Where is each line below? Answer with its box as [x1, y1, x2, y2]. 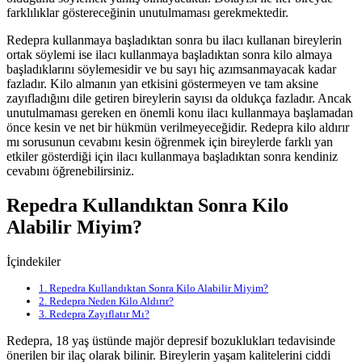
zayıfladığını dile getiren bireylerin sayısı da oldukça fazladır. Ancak [6, 90, 351, 105]
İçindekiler [6, 254, 61, 268]
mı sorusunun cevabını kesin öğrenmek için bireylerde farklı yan [6, 134, 333, 149]
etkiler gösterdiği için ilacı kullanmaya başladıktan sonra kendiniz [6, 149, 338, 163]
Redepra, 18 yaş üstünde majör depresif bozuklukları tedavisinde [6, 333, 335, 347]
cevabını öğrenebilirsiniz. [6, 163, 134, 178]
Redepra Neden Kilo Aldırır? [47, 294, 174, 307]
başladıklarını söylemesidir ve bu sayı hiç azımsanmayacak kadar [6, 61, 336, 76]
